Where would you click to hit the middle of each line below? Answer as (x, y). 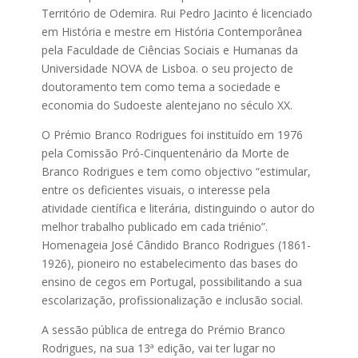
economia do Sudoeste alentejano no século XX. (167, 105)
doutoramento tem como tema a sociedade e (161, 87)
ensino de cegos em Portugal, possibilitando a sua (172, 282)
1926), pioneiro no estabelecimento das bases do (170, 264)
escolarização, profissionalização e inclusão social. (173, 300)
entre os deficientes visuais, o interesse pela (156, 190)
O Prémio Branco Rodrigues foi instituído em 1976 (173, 135)
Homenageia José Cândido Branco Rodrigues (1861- (177, 245)
